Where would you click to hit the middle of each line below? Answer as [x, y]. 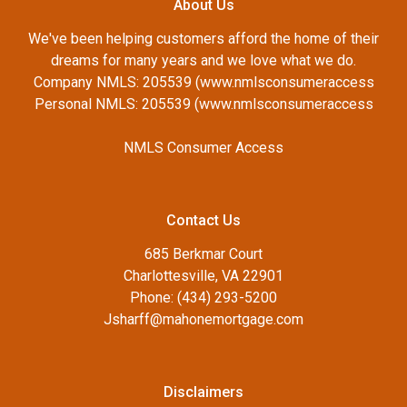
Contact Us [203, 221]
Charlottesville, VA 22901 [203, 276]
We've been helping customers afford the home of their [203, 39]
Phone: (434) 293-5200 [203, 298]
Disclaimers [203, 392]
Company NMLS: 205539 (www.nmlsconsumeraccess [203, 83]
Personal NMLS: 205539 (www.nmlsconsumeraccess [203, 104]
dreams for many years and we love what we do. [203, 61]
